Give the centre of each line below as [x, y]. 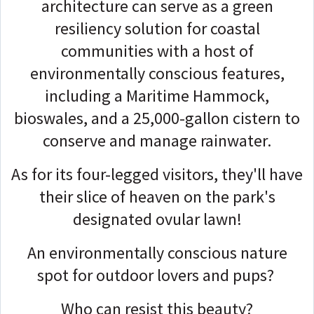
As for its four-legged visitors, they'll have [157, 174]
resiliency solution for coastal [157, 28]
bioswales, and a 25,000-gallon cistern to [157, 118]
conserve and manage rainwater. [157, 140]
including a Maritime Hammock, [157, 95]
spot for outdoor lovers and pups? [157, 275]
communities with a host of [157, 50]
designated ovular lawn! [157, 219]
